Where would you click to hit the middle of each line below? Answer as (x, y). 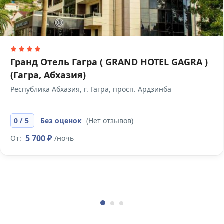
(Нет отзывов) (110, 121)
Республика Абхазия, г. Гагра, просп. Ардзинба (91, 89)
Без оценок (62, 121)
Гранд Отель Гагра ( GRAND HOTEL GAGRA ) (109, 62)
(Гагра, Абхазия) (48, 75)
